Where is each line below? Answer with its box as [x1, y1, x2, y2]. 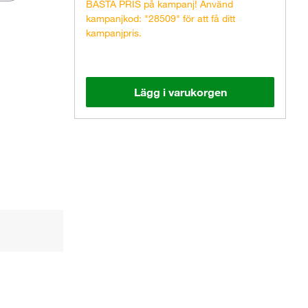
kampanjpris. [86, 27, 142, 39]
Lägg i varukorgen [133, 85, 227, 99]
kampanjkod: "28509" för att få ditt [86, 12, 235, 25]
